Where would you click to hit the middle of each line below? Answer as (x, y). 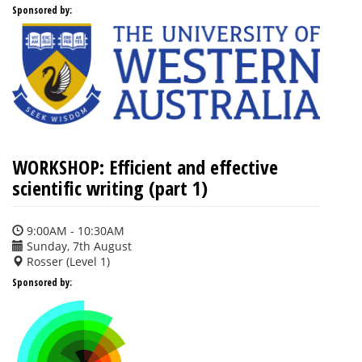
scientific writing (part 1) (110, 188)
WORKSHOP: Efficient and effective (145, 167)
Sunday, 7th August (78, 246)
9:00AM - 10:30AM (74, 231)
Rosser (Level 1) (67, 262)
